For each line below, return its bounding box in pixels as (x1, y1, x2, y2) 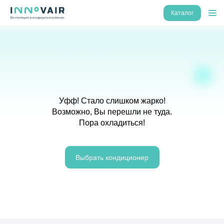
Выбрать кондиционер (75, 153, 148, 161)
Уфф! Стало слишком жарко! (58, 96, 165, 105)
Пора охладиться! (79, 118, 145, 127)
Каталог (171, 9, 193, 16)
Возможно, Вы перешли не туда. (52, 107, 172, 116)
